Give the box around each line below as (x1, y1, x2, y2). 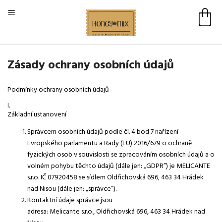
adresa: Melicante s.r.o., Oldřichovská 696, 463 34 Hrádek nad (27, 206, 205, 218)
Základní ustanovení (7, 109, 66, 120)
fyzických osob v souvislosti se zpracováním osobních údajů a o (27, 149, 215, 161)
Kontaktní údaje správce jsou (27, 194, 112, 206)
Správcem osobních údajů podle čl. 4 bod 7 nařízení (27, 126, 178, 138)
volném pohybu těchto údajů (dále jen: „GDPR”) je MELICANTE (27, 160, 210, 172)
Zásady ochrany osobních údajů (7, 55, 174, 75)
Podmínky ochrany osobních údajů (7, 84, 109, 96)
